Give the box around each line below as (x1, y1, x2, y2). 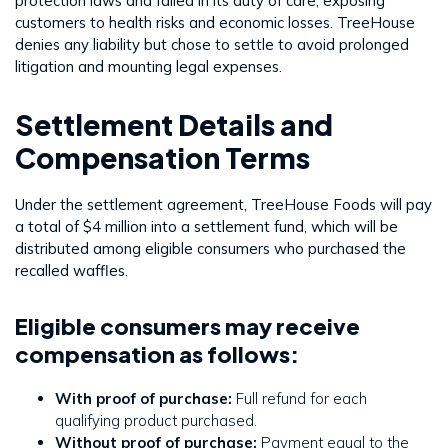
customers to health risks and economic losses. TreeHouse (15, 12, 415, 32)
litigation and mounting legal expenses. (15, 56, 282, 76)
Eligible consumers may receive (15, 311, 360, 340)
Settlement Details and (15, 106, 333, 142)
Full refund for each (232, 388, 367, 408)
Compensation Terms (15, 139, 310, 175)
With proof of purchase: (55, 388, 232, 408)
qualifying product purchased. (55, 410, 257, 430)
